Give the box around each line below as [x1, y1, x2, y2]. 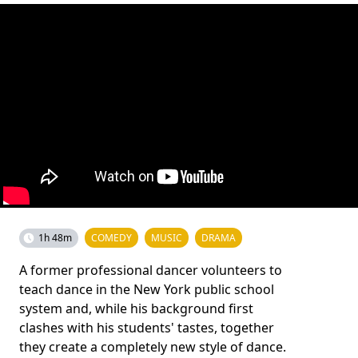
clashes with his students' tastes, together [19, 319, 274, 336]
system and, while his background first [19, 300, 253, 317]
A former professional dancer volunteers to [19, 261, 282, 279]
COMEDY [91, 231, 132, 245]
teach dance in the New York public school [19, 280, 274, 298]
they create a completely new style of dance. [19, 338, 286, 356]
